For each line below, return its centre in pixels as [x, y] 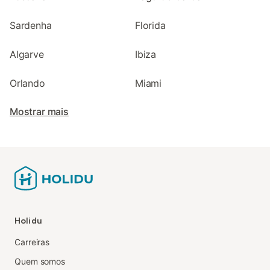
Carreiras [32, 242]
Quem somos [40, 261]
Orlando [27, 83]
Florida [150, 25]
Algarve [27, 54]
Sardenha [31, 25]
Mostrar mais [39, 111]
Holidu [28, 220]
